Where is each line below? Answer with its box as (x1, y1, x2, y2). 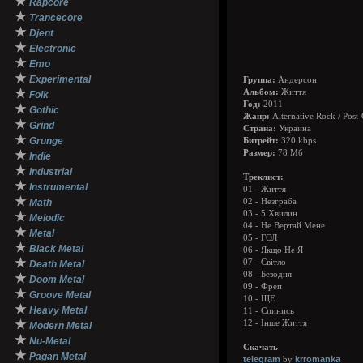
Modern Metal (29, 320, 92, 331)
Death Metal (29, 258, 84, 270)
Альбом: (243, 88, 279, 96)
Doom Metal (29, 274, 84, 285)
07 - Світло (243, 258, 286, 267)
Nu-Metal (29, 335, 70, 347)
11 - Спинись (243, 306, 294, 315)
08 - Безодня (243, 270, 292, 279)
